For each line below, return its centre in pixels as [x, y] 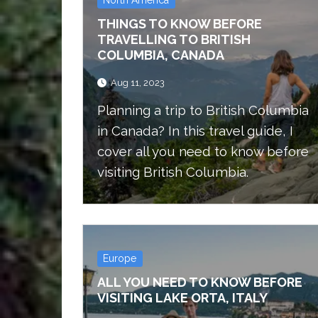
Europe [120, 258]
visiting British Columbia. [173, 172]
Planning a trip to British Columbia [203, 110]
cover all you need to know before [203, 151]
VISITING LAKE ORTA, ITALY [182, 298]
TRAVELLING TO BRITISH [174, 39]
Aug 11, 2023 [138, 83]
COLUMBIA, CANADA [161, 55]
